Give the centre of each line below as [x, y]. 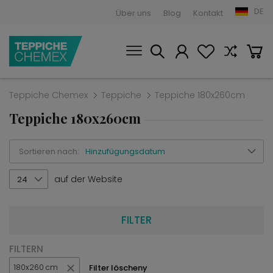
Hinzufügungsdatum [125, 151]
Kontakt [208, 13]
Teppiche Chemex [48, 95]
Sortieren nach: [49, 151]
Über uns [133, 13]
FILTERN [26, 249]
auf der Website [88, 179]
